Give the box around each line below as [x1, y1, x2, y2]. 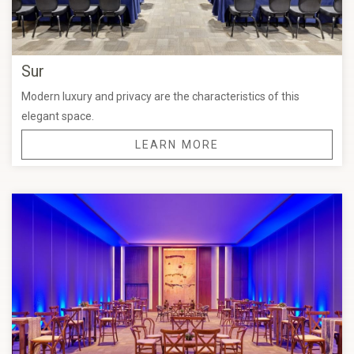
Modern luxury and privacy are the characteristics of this [21, 89, 299, 103]
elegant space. [21, 109, 94, 122]
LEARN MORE [135, 137, 219, 151]
